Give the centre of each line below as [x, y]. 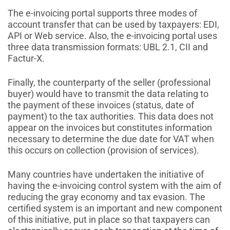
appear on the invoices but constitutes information [110, 128]
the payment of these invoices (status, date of [101, 105]
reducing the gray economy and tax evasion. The [107, 197]
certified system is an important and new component [115, 208]
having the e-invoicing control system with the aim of [114, 186]
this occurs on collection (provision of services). [103, 150]
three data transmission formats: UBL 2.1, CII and [108, 47]
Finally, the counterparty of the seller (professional [109, 83]
